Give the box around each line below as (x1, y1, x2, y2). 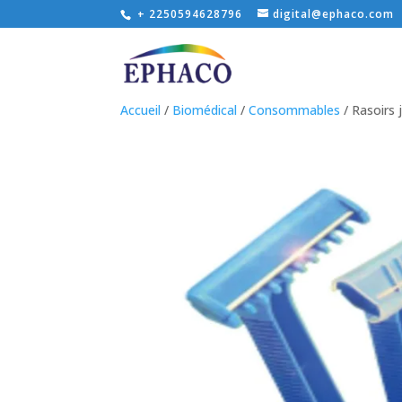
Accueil (120, 101, 162, 118)
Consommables (249, 101, 341, 118)
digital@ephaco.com (273, 6, 395, 22)
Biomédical (172, 101, 238, 118)
